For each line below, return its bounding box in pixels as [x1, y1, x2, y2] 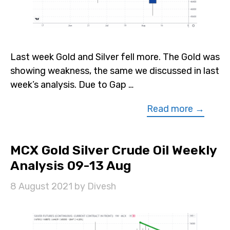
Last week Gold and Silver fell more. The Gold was [10, 51, 220, 63]
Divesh [87, 180, 116, 192]
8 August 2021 [10, 180, 72, 192]
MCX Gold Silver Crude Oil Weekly [10, 142, 217, 158]
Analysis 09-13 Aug [10, 158, 131, 173]
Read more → [147, 103, 204, 114]
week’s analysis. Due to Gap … [10, 79, 133, 90]
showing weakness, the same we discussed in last [10, 65, 219, 76]
